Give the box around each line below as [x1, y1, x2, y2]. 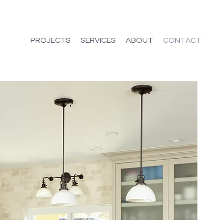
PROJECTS [30, 36, 71, 44]
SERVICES [81, 36, 116, 44]
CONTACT [163, 36, 201, 44]
